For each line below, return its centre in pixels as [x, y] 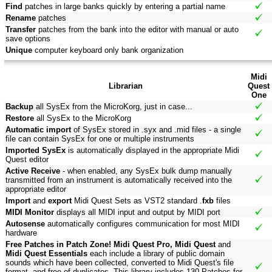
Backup [19, 107]
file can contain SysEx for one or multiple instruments [100, 139]
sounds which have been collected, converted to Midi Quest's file [120, 263]
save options [28, 39]
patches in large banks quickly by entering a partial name [124, 7]
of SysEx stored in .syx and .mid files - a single [156, 130]
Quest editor [27, 160]
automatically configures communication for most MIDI [142, 224]
